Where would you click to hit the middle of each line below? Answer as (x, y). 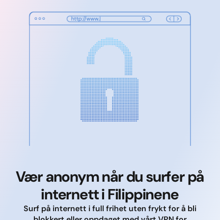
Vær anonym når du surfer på (110, 177)
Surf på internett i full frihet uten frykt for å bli (110, 208)
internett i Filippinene (110, 194)
